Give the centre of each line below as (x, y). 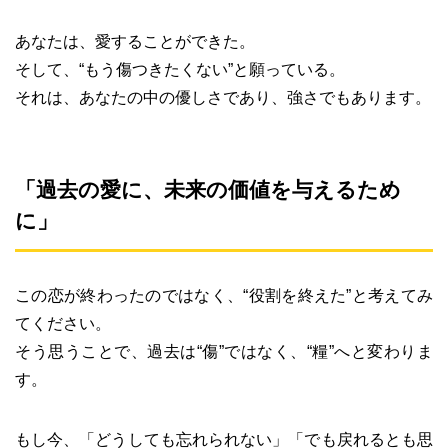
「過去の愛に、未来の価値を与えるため (208, 189)
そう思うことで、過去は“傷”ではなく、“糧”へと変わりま (224, 351)
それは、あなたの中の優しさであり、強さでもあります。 (223, 97)
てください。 (63, 323)
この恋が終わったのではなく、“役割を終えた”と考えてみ (224, 295)
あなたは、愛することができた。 (135, 41)
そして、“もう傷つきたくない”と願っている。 (180, 69)
